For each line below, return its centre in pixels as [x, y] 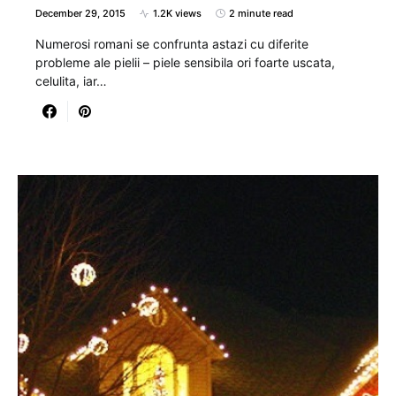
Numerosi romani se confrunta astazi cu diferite [172, 44]
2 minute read [261, 14]
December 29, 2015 [80, 14]
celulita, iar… [71, 81]
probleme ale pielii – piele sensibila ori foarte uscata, [185, 63]
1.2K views [177, 14]
